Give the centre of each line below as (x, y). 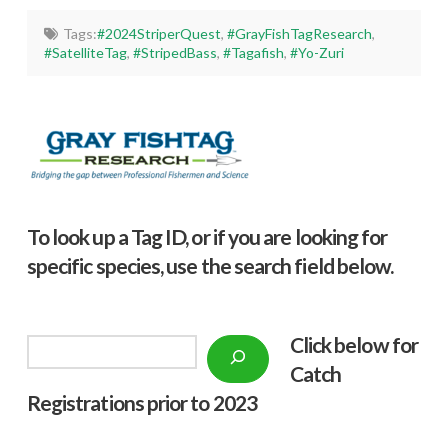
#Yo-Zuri (317, 53)
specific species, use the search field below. (210, 265)
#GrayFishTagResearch (299, 34)
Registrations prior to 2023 (141, 402)
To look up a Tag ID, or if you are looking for (207, 236)
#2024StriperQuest (158, 34)
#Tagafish (254, 53)
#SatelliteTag (86, 53)
